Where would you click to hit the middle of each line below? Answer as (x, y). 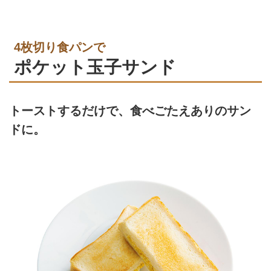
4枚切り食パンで (60, 47)
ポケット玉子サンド (95, 67)
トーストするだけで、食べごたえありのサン (130, 111)
